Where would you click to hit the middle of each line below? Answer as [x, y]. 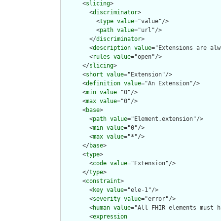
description [112, 48]
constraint [103, 181]
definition [103, 84]
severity [107, 199]
